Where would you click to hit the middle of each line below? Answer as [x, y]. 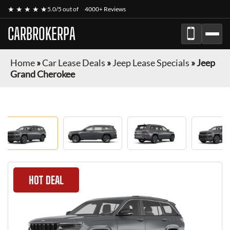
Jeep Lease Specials [151, 63]
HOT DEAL [46, 180]
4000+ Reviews [105, 9]
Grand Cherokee [43, 74]
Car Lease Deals [74, 63]
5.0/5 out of [63, 9]
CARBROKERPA [42, 34]
